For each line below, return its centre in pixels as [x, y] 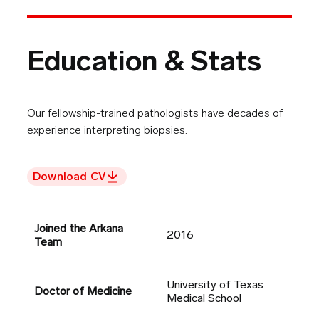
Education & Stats [144, 61]
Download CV [69, 177]
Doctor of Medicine [83, 291]
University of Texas [215, 285]
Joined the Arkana [79, 229]
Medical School [204, 298]
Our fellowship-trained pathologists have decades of [155, 113]
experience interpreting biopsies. [107, 130]
